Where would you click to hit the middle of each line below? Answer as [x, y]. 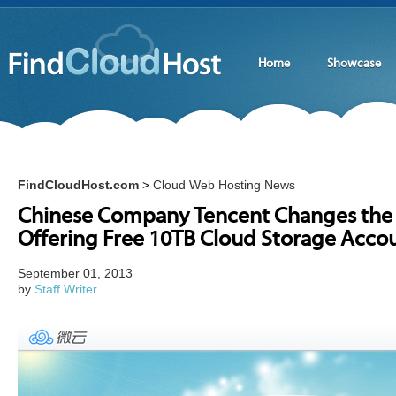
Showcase [354, 64]
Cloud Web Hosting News [224, 185]
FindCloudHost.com [78, 185]
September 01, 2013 [75, 273]
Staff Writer [66, 289]
